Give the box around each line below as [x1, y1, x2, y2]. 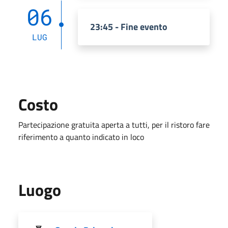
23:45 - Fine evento [90, 19, 167, 34]
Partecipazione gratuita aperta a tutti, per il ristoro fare [18, 118, 210, 131]
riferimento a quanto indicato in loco [18, 130, 144, 143]
